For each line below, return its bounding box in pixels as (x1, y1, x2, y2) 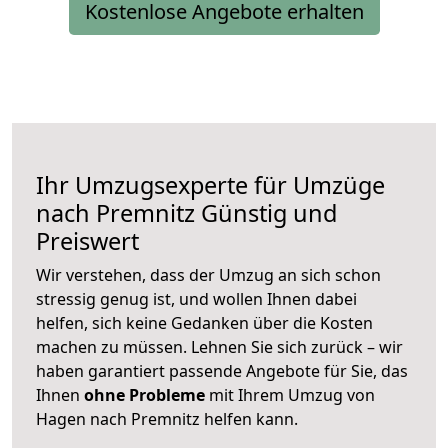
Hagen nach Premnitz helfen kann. (36, 408, 298, 431)
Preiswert (36, 225, 139, 258)
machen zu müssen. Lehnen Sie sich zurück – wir (36, 336, 403, 359)
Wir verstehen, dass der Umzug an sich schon (36, 264, 381, 287)
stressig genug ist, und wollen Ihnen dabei (36, 288, 357, 311)
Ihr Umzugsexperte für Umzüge (36, 169, 385, 202)
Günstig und (195, 197, 337, 230)
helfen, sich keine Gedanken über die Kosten (36, 312, 373, 335)
